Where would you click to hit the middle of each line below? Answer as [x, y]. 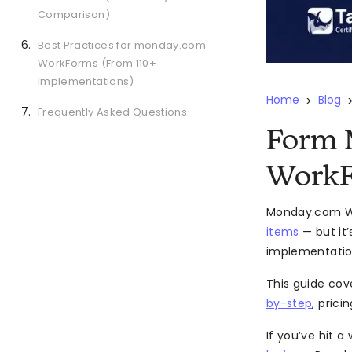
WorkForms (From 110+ [97, 63]
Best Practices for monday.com [122, 45]
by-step [290, 304]
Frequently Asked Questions [113, 112]
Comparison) [74, 15]
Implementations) [86, 81]
